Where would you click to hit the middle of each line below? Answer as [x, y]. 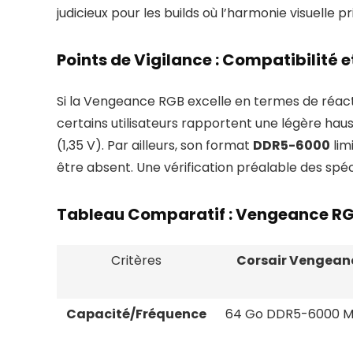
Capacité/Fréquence [136, 314]
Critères [136, 261]
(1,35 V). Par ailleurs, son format [155, 146]
